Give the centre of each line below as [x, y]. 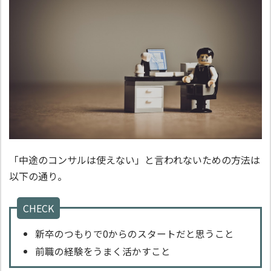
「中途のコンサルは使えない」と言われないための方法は [135, 159]
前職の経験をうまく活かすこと [103, 251]
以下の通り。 [38, 176]
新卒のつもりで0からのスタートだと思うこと [135, 233]
